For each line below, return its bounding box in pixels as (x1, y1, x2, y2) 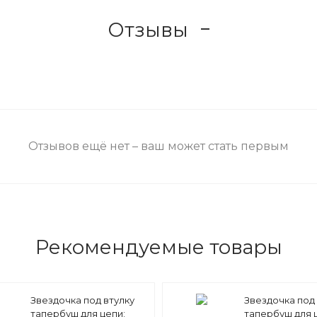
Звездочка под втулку (30, 294, 134, 306)
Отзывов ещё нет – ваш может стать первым (28, 139, 289, 153)
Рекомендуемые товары (35, 235, 282, 259)
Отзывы (108, 17, 188, 42)
